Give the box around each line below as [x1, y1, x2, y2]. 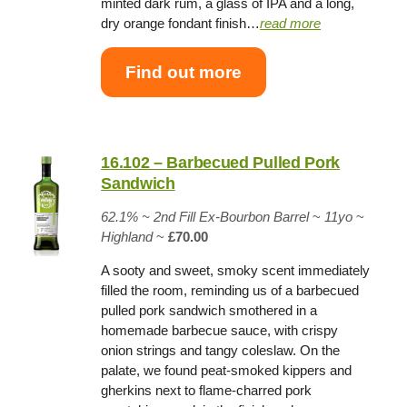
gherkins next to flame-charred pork [101, 382, 313, 399]
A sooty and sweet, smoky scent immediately [101, 263, 371, 279]
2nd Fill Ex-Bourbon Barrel [154, 209, 310, 225]
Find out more [125, 62, 243, 82]
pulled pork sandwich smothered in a [101, 303, 318, 319]
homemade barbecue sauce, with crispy [101, 323, 339, 339]
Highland [101, 229, 154, 245]
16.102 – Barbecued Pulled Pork [101, 154, 341, 173]
